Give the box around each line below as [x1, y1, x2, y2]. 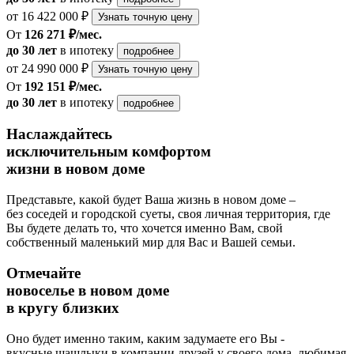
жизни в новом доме [6, 160, 145, 178]
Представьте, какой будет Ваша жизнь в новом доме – [6, 193, 296, 207]
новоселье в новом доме [6, 281, 169, 299]
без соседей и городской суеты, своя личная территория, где [6, 207, 330, 221]
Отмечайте [6, 264, 81, 281]
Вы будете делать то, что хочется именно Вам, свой [6, 221, 283, 235]
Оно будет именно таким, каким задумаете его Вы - [6, 331, 284, 345]
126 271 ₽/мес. [24, 27, 102, 41]
